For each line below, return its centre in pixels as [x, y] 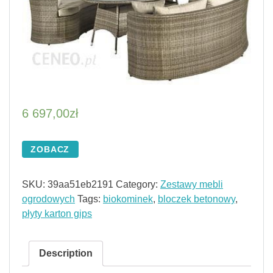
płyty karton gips [57, 214]
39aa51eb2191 [80, 185]
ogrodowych [48, 199]
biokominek [128, 199]
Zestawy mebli [192, 185]
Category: [138, 185]
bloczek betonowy [197, 199]
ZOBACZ [50, 150]
